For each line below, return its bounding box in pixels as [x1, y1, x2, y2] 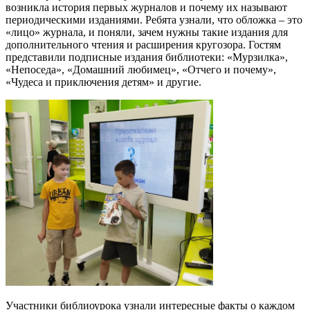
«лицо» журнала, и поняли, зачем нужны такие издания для [6, 26, 288, 39]
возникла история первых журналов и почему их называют [6, 1, 287, 14]
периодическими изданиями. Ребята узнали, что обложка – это [6, 14, 302, 26]
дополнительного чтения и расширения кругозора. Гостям [6, 39, 281, 51]
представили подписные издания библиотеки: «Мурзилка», [6, 51, 288, 64]
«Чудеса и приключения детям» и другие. [6, 76, 201, 89]
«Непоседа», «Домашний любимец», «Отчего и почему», [6, 64, 276, 76]
